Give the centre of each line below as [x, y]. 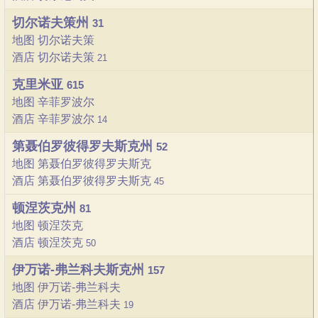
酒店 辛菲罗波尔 [55, 119]
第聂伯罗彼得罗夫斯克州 [84, 146]
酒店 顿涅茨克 [49, 242]
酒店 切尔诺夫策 [55, 57]
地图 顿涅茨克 [48, 225]
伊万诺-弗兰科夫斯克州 [80, 270]
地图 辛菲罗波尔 [53, 102]
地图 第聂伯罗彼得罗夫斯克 [82, 164]
